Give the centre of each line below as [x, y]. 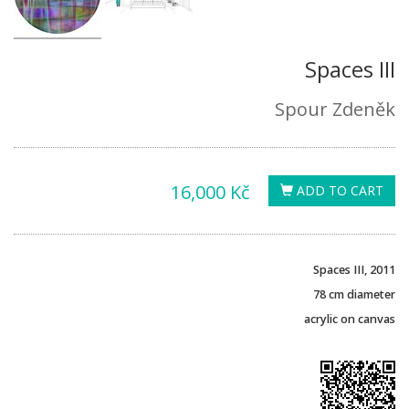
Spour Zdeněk [335, 109]
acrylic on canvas [350, 319]
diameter [371, 294]
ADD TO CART [338, 190]
